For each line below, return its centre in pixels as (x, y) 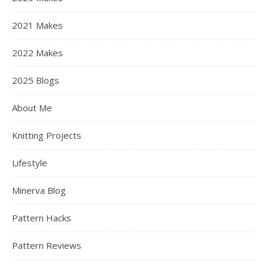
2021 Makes (37, 25)
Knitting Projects (47, 135)
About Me (32, 108)
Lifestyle (30, 163)
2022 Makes (37, 53)
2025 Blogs (36, 80)
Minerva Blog (39, 190)
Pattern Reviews (47, 245)
